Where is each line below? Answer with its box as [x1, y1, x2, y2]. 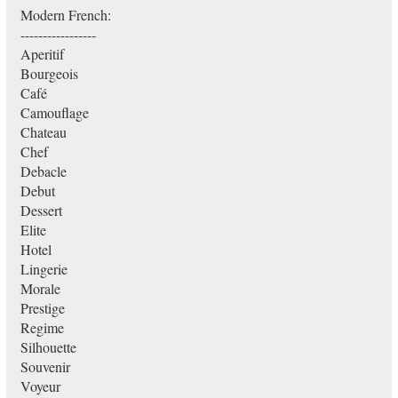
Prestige [20, 298, 65, 317]
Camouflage [20, 103, 89, 122]
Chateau [20, 123, 67, 141]
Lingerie [20, 259, 68, 278]
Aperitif [20, 44, 64, 63]
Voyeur [20, 377, 60, 395]
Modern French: [20, 5, 111, 24]
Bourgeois [20, 64, 78, 83]
